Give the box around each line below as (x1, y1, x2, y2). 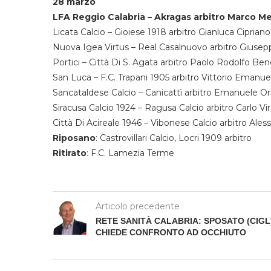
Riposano (53, 132, 96, 143)
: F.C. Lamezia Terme (87, 147, 174, 158)
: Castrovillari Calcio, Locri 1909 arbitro (96, 132, 252, 143)
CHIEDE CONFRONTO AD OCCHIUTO (96, 227, 246, 237)
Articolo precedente (96, 200, 180, 212)
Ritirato (53, 147, 87, 158)
